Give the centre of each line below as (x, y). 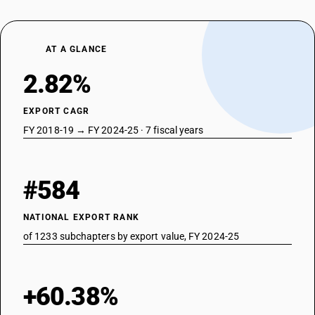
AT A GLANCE (77, 49)
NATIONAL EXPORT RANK (81, 217)
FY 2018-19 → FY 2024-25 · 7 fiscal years (114, 130)
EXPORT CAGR (57, 111)
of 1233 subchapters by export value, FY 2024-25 (131, 236)
